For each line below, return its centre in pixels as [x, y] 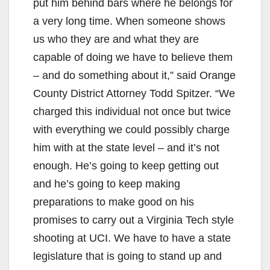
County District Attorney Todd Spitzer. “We [134, 93]
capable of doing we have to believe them [133, 57]
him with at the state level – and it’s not [126, 147]
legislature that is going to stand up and [127, 256]
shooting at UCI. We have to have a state [132, 238]
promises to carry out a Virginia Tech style [133, 220]
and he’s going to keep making [107, 184]
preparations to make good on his [114, 202]
